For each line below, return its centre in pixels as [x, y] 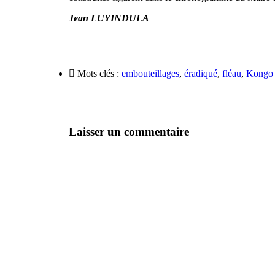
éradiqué [201, 73]
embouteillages [150, 73]
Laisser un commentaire [129, 131]
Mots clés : [98, 73]
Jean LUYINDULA [109, 18]
